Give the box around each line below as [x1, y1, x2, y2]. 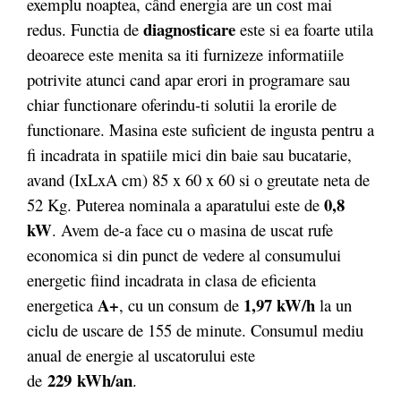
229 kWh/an [47, 368, 132, 392]
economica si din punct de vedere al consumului [27, 243, 341, 266]
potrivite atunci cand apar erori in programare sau [27, 68, 350, 90]
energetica [27, 294, 98, 316]
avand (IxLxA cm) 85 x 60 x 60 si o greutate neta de [27, 168, 370, 191]
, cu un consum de [119, 294, 243, 316]
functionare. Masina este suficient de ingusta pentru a [27, 118, 374, 141]
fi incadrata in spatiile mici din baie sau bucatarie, [27, 143, 352, 166]
